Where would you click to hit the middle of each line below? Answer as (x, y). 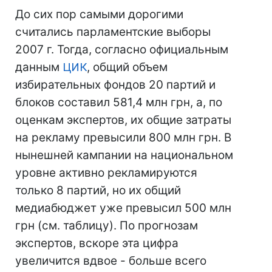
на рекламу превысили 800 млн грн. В (123, 138)
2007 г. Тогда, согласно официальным (122, 49)
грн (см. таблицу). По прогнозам (107, 226)
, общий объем (127, 67)
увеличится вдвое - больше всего (111, 261)
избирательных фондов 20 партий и (115, 85)
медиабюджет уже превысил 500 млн (123, 208)
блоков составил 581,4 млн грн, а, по (119, 102)
